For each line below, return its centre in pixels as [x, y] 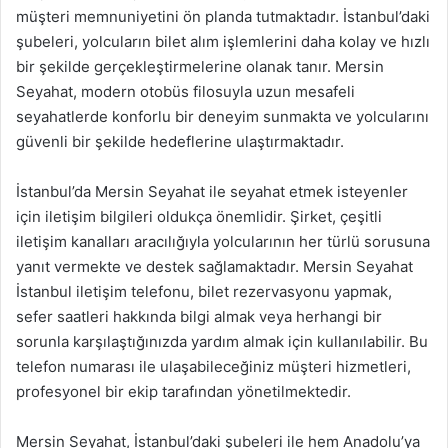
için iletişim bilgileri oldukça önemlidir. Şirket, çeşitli [199, 216]
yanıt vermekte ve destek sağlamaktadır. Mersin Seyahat [214, 266]
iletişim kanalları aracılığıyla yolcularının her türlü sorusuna [223, 241]
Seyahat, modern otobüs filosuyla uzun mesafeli [185, 91]
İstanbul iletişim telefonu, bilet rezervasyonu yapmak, [204, 291]
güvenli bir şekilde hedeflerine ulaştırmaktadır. [180, 141]
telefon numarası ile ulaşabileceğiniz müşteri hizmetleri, [213, 366]
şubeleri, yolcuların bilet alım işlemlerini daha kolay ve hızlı [223, 41]
